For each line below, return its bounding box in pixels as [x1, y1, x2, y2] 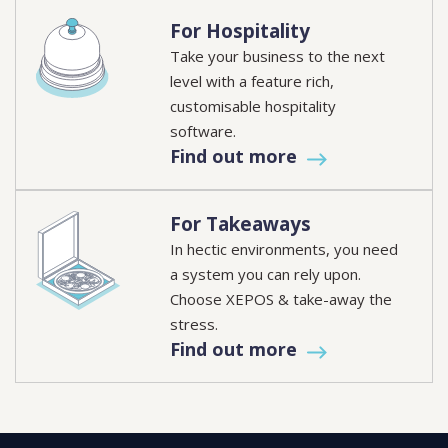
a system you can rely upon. [170, 264, 362, 285]
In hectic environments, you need [170, 239, 399, 260]
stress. [170, 314, 219, 335]
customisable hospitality [170, 96, 337, 117]
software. [170, 121, 237, 142]
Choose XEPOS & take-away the [170, 289, 393, 310]
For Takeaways [170, 211, 312, 238]
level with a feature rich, [170, 71, 335, 92]
